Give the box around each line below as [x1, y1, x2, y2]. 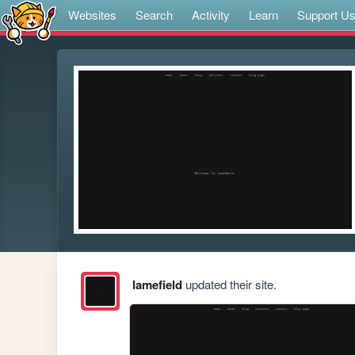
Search [136, 6, 173, 23]
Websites [68, 6, 116, 23]
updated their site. [181, 276, 277, 293]
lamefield [132, 276, 182, 294]
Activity [192, 6, 230, 23]
